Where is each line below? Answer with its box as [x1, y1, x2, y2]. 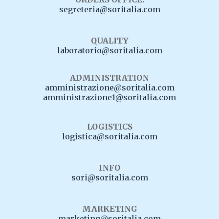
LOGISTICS [87, 121, 132, 131]
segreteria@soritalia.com [59, 4, 160, 14]
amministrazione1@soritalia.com [43, 92, 176, 102]
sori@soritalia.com [71, 172, 148, 182]
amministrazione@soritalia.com [44, 82, 175, 92]
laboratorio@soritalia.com [57, 45, 162, 55]
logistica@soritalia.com [62, 131, 157, 141]
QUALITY [90, 35, 129, 45]
